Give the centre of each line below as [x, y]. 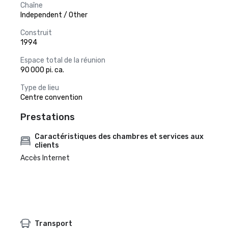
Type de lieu [40, 88]
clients [47, 145]
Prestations [48, 117]
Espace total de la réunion [63, 60]
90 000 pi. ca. [42, 70]
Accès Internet [45, 158]
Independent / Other [54, 15]
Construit [36, 33]
